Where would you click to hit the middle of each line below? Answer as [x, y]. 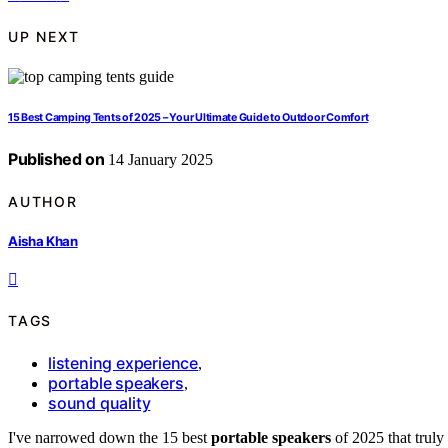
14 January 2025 [159, 160]
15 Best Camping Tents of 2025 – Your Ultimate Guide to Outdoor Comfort [188, 118]
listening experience [123, 362]
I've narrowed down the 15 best [109, 437]
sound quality [99, 402]
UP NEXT [44, 36]
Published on [56, 159]
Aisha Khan [43, 240]
